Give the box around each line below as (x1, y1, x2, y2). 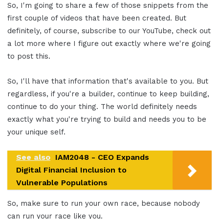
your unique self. (7, 127, 66, 136)
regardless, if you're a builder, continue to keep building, (7, 89, 209, 98)
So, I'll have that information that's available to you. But (7, 76, 208, 86)
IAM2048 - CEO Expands (55, 152, 149, 162)
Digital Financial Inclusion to (16, 165, 127, 175)
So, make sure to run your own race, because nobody (7, 198, 200, 208)
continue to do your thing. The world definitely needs (7, 102, 197, 111)
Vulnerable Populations (16, 177, 108, 187)
